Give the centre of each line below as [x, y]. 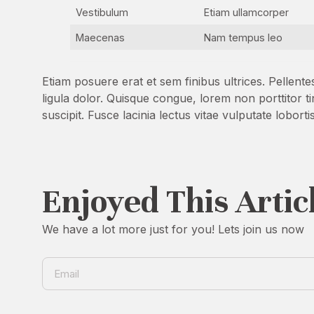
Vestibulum [104, 12]
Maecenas [102, 37]
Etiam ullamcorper [247, 12]
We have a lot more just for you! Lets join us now [173, 229]
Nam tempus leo [244, 37]
